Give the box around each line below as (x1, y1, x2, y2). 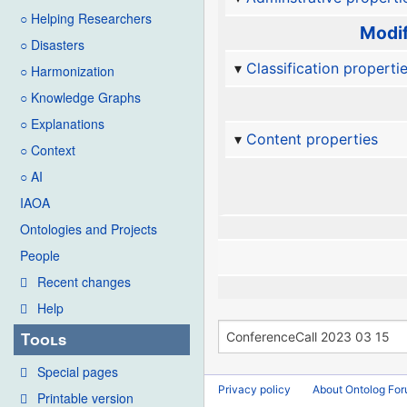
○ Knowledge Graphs (20, 88, 141, 107)
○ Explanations (20, 114, 104, 134)
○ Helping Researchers (20, 9, 152, 28)
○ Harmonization (20, 62, 114, 81)
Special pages (37, 362, 118, 381)
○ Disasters (20, 35, 84, 55)
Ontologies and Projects (20, 220, 157, 239)
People (20, 246, 60, 265)
